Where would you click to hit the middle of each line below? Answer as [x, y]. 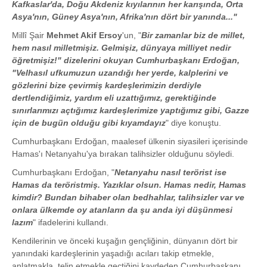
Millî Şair [29, 35]
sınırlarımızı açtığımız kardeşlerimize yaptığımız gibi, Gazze [131, 111]
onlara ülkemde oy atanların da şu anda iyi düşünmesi [122, 210]
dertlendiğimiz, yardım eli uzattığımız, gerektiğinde [114, 98]
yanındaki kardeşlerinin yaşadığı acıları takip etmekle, [113, 254]
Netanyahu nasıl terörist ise [170, 173]
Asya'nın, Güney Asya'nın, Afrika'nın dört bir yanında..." [125, 17]
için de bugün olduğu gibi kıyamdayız [89, 123]
